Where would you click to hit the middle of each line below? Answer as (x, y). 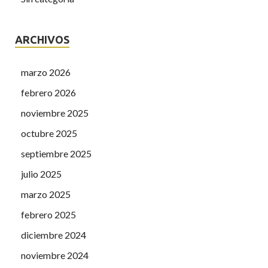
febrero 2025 (48, 215)
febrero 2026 (48, 93)
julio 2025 (41, 174)
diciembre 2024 (54, 235)
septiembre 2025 (56, 154)
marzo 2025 (46, 194)
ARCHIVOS (42, 40)
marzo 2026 (46, 72)
